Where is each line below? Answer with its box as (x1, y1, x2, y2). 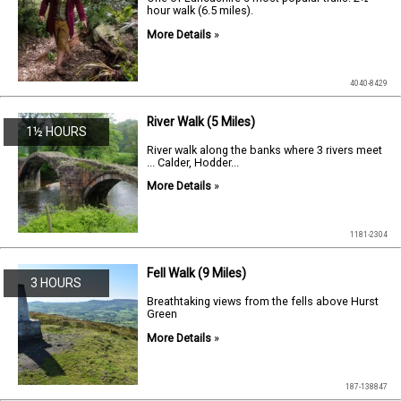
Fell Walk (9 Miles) (147, 266, 247, 281)
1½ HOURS (25, 124, 87, 139)
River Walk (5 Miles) (147, 114, 256, 129)
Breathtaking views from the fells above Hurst (147, 294, 380, 309)
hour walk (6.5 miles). (147, 4, 254, 18)
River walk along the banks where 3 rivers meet (147, 142, 383, 157)
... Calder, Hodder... (147, 155, 240, 169)
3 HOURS (30, 276, 82, 291)
